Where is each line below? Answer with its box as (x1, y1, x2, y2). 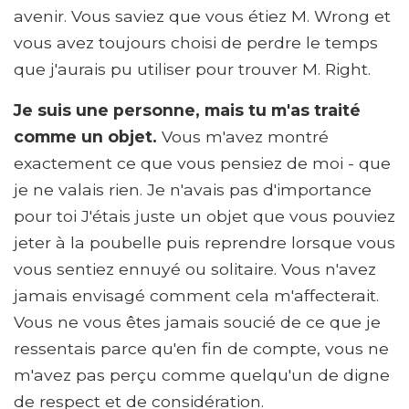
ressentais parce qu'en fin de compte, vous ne (14, 338, 389, 358)
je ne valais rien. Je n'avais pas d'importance (14, 179, 372, 199)
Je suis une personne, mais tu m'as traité (14, 100, 361, 120)
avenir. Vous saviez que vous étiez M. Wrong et (14, 5, 391, 26)
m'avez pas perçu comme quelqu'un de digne (14, 364, 390, 384)
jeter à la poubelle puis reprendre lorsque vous (14, 232, 395, 252)
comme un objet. (14, 126, 162, 146)
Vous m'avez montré (162, 126, 329, 146)
